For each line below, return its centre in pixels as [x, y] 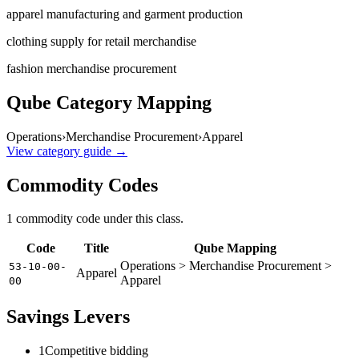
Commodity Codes [82, 185]
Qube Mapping [235, 248]
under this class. [142, 219]
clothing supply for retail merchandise [101, 41]
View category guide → [67, 151]
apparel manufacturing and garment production [125, 14]
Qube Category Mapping [109, 102]
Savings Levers [68, 317]
